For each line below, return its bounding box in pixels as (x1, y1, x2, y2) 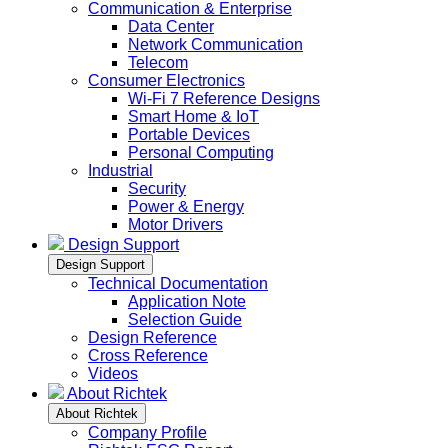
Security (128, 179, 186, 197)
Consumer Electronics (88, 71, 245, 89)
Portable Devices (128, 125, 250, 143)
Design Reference (88, 328, 217, 346)
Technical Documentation (88, 274, 268, 292)
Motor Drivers (128, 215, 223, 233)
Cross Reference (88, 346, 208, 364)
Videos (88, 364, 138, 382)
